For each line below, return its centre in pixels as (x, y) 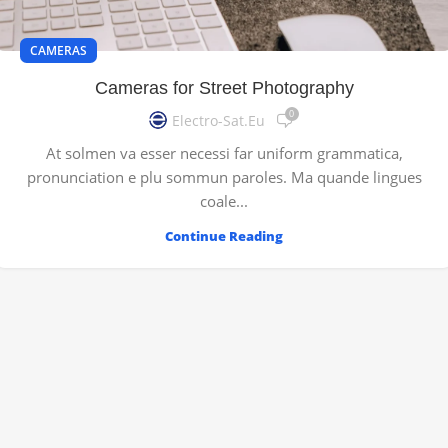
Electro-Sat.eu (218, 121)
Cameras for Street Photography (224, 87)
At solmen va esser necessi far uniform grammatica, (224, 152)
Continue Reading (224, 235)
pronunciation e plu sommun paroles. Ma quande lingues (224, 176)
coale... (224, 200)
